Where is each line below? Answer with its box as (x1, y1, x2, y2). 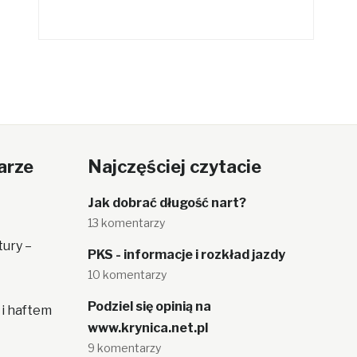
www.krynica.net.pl (87, 320, 208, 335)
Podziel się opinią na (87, 299, 211, 314)
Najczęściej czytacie (87, 156, 261, 177)
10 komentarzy (87, 268, 167, 281)
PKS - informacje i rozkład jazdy (87, 247, 285, 262)
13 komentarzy (87, 216, 165, 229)
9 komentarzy (87, 341, 161, 355)
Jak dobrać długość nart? (87, 195, 246, 210)
